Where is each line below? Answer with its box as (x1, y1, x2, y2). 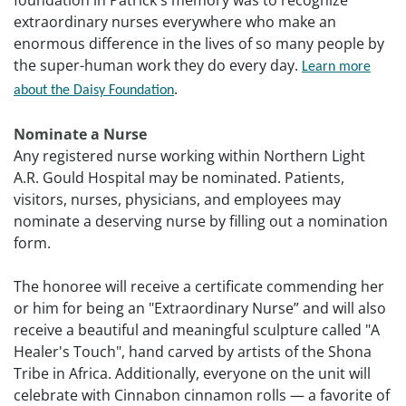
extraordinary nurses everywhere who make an (14, 12, 336, 33)
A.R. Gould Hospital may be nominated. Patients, (14, 168, 344, 188)
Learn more (302, 60, 371, 75)
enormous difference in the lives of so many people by (14, 34, 384, 54)
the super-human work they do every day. (14, 55, 302, 76)
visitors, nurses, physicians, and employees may (14, 189, 341, 210)
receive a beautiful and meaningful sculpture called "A (14, 320, 380, 341)
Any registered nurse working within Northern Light (14, 146, 365, 167)
